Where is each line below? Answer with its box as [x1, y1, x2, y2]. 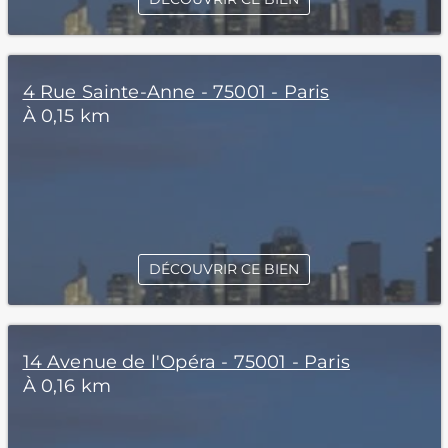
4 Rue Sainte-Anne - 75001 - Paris [22, 81, 330, 103]
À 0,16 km [22, 375, 112, 397]
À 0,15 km [22, 105, 111, 127]
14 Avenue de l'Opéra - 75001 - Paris [22, 351, 350, 373]
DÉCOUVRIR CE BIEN [149, 260, 299, 278]
